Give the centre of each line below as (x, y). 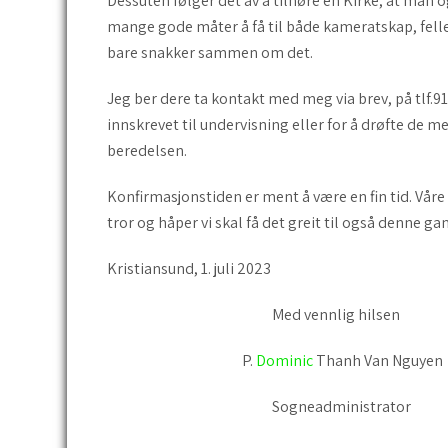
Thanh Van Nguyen (379, 360)
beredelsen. (148, 150)
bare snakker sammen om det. (210, 52)
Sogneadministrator (259, 406)
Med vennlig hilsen (253, 314)
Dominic (284, 360)
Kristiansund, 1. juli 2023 (189, 268)
